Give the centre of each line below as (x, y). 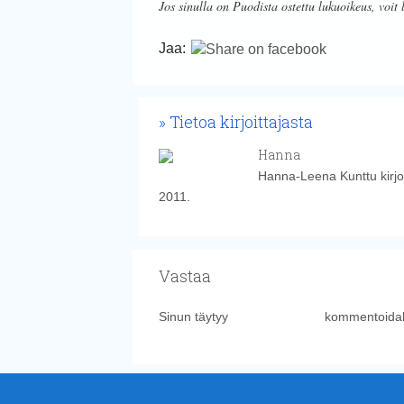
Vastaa (184, 275)
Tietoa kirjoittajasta (241, 121)
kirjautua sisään (276, 316)
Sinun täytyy (195, 316)
